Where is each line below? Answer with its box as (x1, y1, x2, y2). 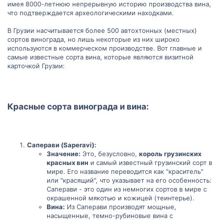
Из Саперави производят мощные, (65, 203, 176, 211)
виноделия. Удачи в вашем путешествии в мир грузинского (16, 15, 189, 23)
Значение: (47, 150, 81, 158)
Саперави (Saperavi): (27, 141, 96, 149)
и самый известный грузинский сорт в (88, 159, 212, 166)
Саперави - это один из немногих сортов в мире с (47, 185, 207, 193)
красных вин (47, 159, 88, 166)
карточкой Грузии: (7, 62, 65, 70)
